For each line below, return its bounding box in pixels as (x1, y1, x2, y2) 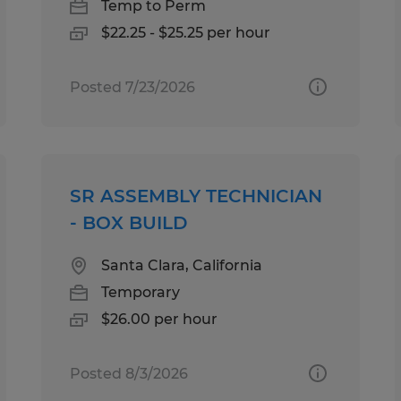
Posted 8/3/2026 (70, 364, 189, 382)
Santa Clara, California (101, 256, 263, 274)
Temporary (101, 283, 181, 301)
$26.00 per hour (101, 310, 218, 328)
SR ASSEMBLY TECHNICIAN (70, 184, 323, 207)
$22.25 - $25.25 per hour (101, 23, 271, 41)
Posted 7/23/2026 (70, 78, 196, 96)
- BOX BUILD (70, 211, 189, 234)
